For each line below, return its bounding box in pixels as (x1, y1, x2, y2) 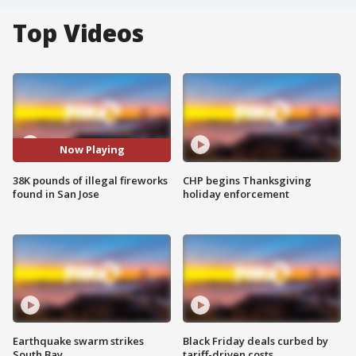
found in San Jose (13, 186, 99, 201)
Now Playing (59, 142, 125, 157)
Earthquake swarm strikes (13, 334, 144, 349)
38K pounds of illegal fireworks (13, 172, 168, 188)
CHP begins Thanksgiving (183, 172, 311, 188)
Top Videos (13, 17, 144, 49)
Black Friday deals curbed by (183, 334, 328, 349)
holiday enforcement (183, 186, 289, 201)
